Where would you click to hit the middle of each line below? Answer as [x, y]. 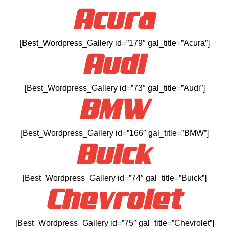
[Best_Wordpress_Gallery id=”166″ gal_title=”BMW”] [114, 133]
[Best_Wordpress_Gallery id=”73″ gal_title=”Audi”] [114, 88]
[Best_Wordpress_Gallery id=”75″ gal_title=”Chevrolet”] [114, 223]
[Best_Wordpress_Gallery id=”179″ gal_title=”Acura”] [114, 43]
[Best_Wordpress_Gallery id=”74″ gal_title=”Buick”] [114, 178]
